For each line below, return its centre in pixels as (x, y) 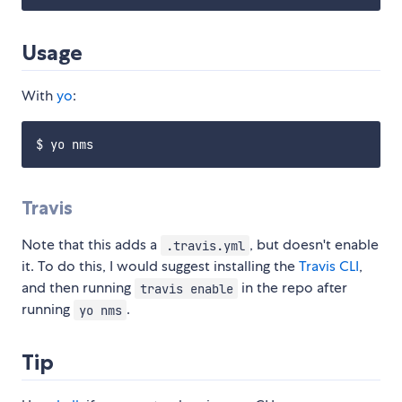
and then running (78, 288)
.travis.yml (205, 245)
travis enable (186, 288)
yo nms (100, 310)
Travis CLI (329, 267)
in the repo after (293, 288)
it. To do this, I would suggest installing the (160, 267)
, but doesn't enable (315, 245)
